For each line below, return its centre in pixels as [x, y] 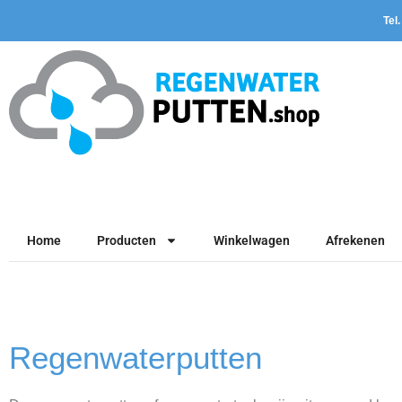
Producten [127, 240]
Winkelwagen [252, 240]
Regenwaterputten [135, 358]
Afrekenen [355, 240]
